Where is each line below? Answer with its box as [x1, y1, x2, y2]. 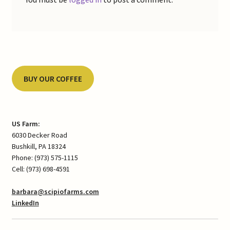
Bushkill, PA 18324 [11, 142, 66, 151]
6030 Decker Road [11, 130, 67, 140]
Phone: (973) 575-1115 [11, 153, 78, 163]
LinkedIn [11, 198, 39, 208]
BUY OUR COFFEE [23, 73, 82, 84]
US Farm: [11, 119, 40, 129]
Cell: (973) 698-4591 [11, 164, 70, 174]
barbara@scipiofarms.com [11, 187, 99, 197]
